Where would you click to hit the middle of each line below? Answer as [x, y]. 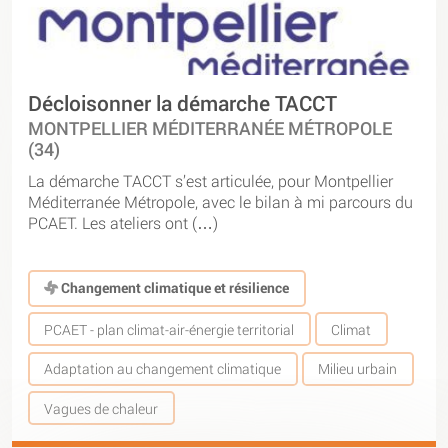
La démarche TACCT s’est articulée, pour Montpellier [210, 180]
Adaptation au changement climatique [163, 369]
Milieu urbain [358, 369]
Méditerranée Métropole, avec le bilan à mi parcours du [220, 201]
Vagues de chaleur [101, 408]
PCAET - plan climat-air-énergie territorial [169, 329]
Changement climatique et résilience [174, 288]
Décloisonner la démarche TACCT [182, 102]
